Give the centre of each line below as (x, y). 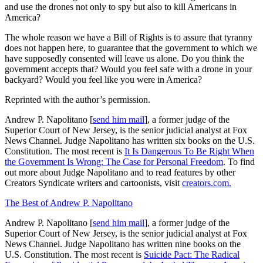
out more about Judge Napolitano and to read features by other (120, 172)
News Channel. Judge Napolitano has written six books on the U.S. (130, 140)
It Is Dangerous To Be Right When (189, 151)
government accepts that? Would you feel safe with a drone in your (128, 69)
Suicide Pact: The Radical (192, 254)
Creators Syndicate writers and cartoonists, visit (93, 183)
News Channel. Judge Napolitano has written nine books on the (123, 244)
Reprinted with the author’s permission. (77, 99)
